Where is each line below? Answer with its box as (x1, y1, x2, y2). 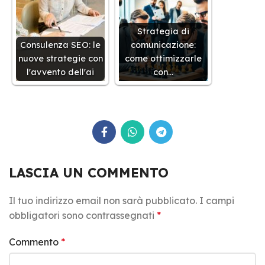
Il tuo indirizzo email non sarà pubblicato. (9, 194, 197, 206)
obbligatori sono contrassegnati (9, 209, 157, 221)
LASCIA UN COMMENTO (9, 164, 169, 181)
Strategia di (137, 25, 189, 37)
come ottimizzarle (125, 53, 202, 64)
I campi (199, 194, 234, 206)
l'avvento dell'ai (27, 66, 94, 77)
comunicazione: (131, 39, 196, 50)
